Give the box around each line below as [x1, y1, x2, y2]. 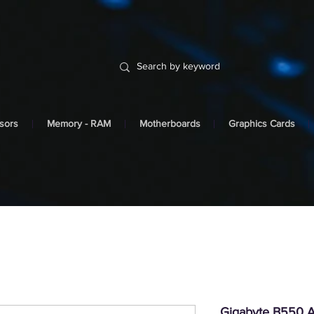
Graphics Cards [228, 118, 295, 130]
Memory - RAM [47, 118, 111, 130]
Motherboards [139, 118, 200, 130]
